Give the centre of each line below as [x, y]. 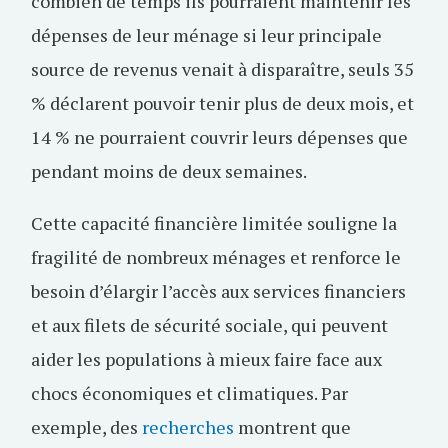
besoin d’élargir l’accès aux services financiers [218, 291]
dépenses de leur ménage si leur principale [206, 35]
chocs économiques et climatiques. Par [189, 393]
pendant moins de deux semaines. [169, 171]
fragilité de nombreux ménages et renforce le [216, 257]
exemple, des [86, 427]
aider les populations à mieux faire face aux [206, 359]
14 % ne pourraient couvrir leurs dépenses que [219, 137]
